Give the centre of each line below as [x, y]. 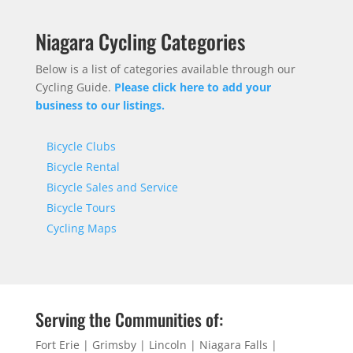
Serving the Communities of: [129, 320]
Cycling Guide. [74, 87]
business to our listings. [100, 106]
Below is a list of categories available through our [165, 69]
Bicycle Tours [81, 208]
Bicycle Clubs [81, 147]
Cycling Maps [81, 229]
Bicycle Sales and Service [112, 188]
